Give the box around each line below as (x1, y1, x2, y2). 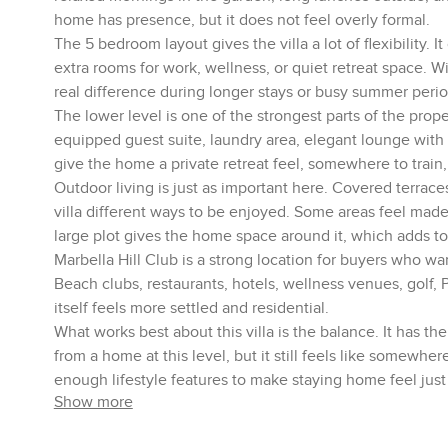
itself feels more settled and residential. (53, 298, 329, 318)
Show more (53, 392, 133, 412)
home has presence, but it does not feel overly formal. (53, 10, 430, 30)
